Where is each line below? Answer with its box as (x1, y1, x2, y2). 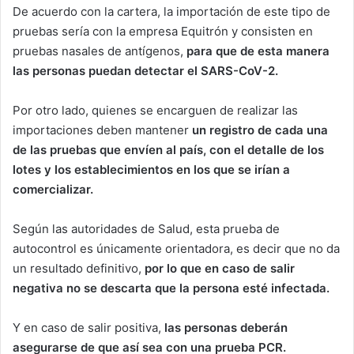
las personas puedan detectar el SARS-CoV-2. (13, 62, 278, 78)
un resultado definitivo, (13, 260, 145, 276)
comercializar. (13, 181, 96, 197)
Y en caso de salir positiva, (13, 319, 164, 335)
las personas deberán (164, 319, 288, 335)
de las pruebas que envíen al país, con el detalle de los (13, 141, 324, 157)
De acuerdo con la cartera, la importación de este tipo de (13, 3, 330, 19)
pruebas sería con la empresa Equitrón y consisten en (13, 23, 313, 39)
